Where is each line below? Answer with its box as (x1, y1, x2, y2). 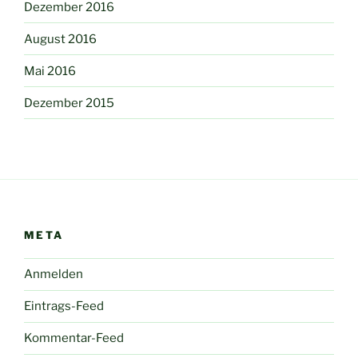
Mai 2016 (24, 63, 76, 78)
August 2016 (24, 31, 97, 46)
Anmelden (24, 267, 83, 282)
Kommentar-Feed (24, 331, 124, 346)
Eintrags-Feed (24, 299, 104, 314)
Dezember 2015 (24, 95, 114, 110)
